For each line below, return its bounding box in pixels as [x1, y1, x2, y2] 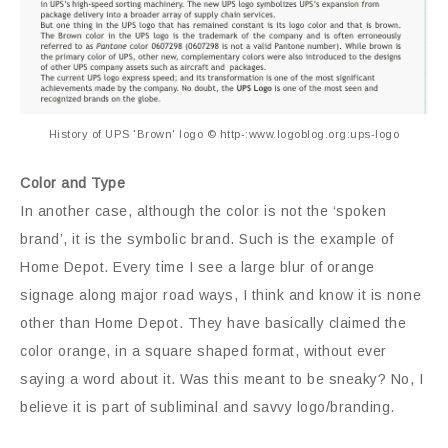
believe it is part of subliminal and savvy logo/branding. [20, 398, 395, 415]
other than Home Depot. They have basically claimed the [20, 314, 406, 331]
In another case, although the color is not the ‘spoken [20, 202, 386, 219]
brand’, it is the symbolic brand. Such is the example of [20, 230, 393, 247]
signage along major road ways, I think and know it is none [20, 286, 421, 303]
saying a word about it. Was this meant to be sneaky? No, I [20, 370, 423, 387]
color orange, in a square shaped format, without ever [20, 342, 387, 359]
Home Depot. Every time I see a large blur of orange [20, 258, 375, 275]
